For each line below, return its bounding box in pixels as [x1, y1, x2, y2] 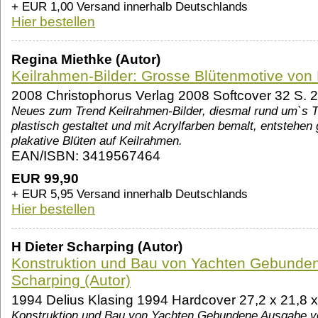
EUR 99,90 [11, 171, 79, 187]
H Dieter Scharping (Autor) [11, 239, 182, 255]
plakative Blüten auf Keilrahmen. [11, 133, 182, 148]
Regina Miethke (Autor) [11, 52, 160, 67]
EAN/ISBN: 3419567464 [11, 148, 160, 164]
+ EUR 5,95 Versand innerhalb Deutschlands [11, 187, 248, 202]
